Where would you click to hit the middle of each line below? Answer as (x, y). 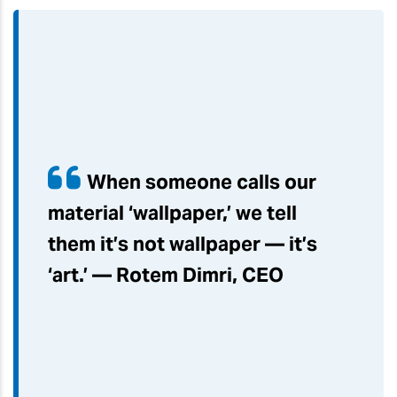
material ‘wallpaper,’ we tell (172, 213)
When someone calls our (201, 182)
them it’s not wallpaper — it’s (182, 244)
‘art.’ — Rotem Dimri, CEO (165, 275)
